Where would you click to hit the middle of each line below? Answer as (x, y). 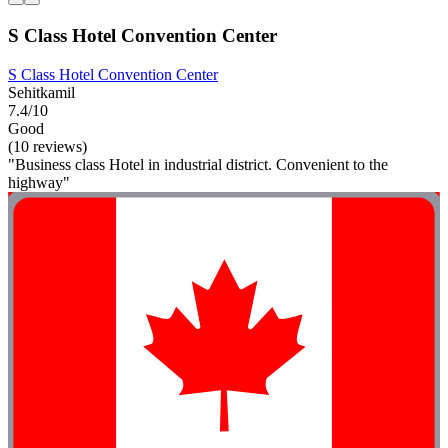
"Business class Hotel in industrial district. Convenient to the (198, 164)
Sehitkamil (41, 92)
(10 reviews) (47, 146)
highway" (39, 182)
